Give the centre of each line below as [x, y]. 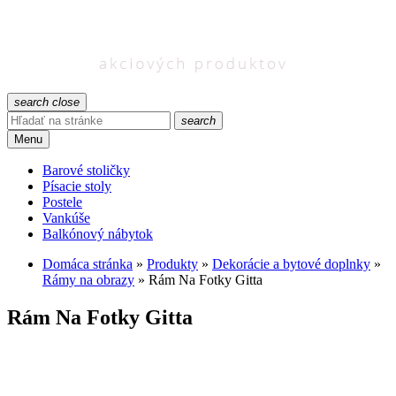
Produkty [172, 264]
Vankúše [66, 218]
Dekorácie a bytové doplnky [291, 264]
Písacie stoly [77, 186]
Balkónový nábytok [98, 234]
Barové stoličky [86, 170]
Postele [62, 202]
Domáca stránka [88, 264]
